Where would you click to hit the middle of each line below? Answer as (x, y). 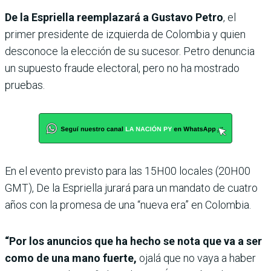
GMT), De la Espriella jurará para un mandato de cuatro (131, 188)
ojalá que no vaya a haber (196, 258)
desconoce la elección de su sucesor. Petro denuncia (130, 51)
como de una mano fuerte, (71, 258)
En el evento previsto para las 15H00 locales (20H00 (128, 171)
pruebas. (25, 85)
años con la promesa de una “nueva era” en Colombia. (128, 205)
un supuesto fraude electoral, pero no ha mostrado (122, 68)
